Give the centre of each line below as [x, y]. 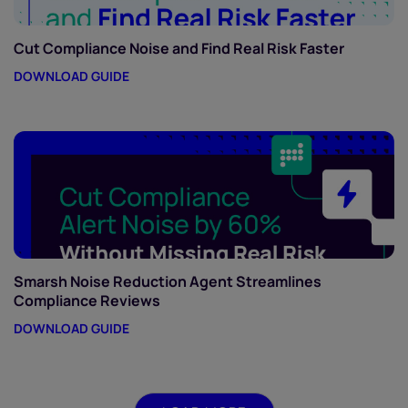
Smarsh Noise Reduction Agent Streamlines [168, 281]
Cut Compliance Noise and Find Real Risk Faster [179, 48]
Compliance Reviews [87, 300]
